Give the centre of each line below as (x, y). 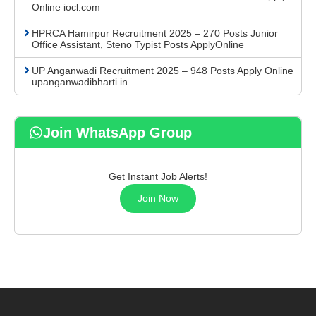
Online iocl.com (66, 7)
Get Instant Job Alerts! (158, 177)
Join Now (158, 199)
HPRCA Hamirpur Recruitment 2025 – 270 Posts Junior (155, 34)
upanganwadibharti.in (80, 82)
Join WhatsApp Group (117, 133)
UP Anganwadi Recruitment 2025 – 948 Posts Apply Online (163, 71)
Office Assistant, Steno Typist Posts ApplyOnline (138, 45)
